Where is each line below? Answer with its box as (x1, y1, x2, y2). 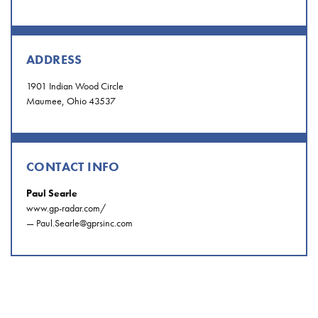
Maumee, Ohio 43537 (26, 94, 116, 108)
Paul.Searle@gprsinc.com (36, 216, 133, 230)
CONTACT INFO (26, 158, 120, 175)
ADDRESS (26, 51, 82, 68)
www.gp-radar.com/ (26, 202, 106, 215)
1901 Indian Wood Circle (26, 79, 124, 93)
